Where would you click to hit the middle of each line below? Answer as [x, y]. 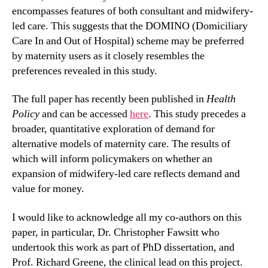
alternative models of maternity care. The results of [121, 144]
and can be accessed [85, 114]
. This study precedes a [197, 114]
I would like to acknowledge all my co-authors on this [127, 217]
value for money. [48, 189]
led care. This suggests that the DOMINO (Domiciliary [130, 26]
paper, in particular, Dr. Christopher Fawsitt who [116, 232]
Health [221, 99]
